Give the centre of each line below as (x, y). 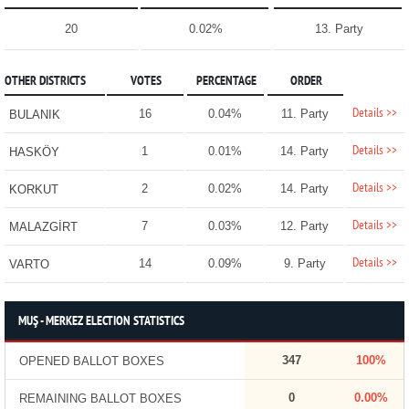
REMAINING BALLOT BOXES (100, 399)
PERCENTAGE (226, 82)
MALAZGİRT (43, 227)
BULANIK (34, 115)
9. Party (304, 264)
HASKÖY (34, 152)
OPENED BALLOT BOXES (91, 362)
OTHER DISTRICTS (45, 82)
